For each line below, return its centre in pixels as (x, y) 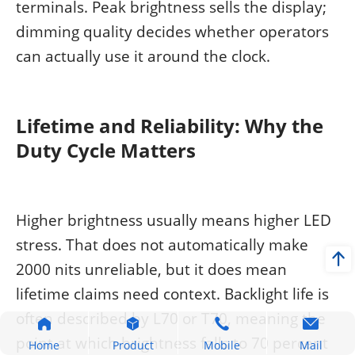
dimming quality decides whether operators (172, 31)
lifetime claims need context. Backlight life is (172, 293)
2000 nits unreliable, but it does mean (151, 269)
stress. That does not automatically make (162, 244)
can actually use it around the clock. (143, 55)
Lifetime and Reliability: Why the (170, 125)
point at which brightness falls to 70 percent (172, 342)
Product (133, 345)
